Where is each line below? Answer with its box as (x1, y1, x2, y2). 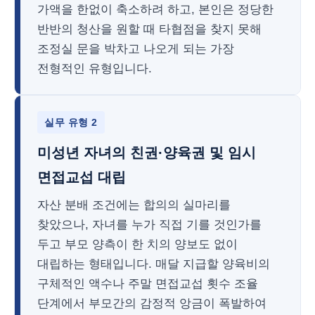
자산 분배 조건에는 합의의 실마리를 (37, 198, 231, 212)
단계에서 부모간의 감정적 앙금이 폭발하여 (37, 297, 266, 310)
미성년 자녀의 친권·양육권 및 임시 (37, 145, 256, 160)
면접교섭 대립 (37, 169, 126, 185)
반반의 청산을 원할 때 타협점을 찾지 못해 (37, 22, 262, 36)
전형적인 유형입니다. (37, 62, 152, 75)
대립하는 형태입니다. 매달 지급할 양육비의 (37, 257, 270, 271)
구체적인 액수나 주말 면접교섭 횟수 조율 (37, 277, 258, 290)
